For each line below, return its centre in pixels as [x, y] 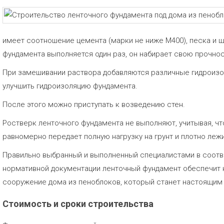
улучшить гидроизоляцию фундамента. [70, 86]
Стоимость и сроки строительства [78, 204]
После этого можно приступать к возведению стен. [94, 104]
